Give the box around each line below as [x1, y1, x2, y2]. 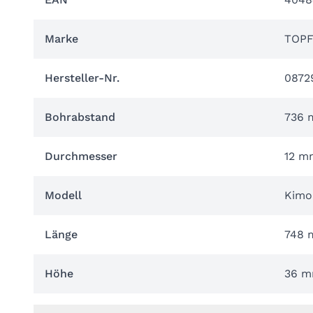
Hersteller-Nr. [45, 71, 119, 85]
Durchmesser [45, 150, 117, 163]
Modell [45, 189, 82, 202]
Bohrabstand [45, 110, 115, 124]
